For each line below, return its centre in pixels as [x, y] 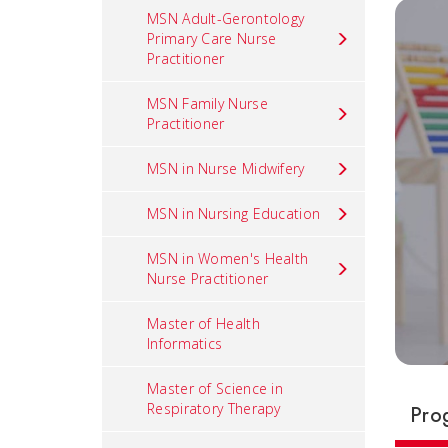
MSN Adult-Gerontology [226, 18]
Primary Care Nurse [212, 38]
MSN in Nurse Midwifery [226, 168]
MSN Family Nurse [207, 103]
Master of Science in [215, 388]
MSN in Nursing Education [234, 213]
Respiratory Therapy [214, 408]
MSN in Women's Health [228, 258]
